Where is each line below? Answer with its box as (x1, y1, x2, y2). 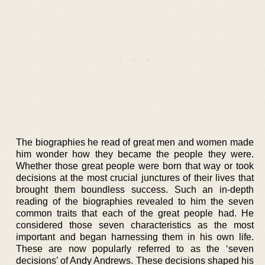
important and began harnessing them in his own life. (16, 231, 254, 242)
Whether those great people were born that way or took (16, 160, 254, 171)
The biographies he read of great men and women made (16, 137, 254, 147)
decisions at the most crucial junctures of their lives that (16, 172, 254, 183)
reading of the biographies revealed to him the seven (16, 196, 254, 206)
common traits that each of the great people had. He (16, 208, 254, 218)
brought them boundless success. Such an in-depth (16, 184, 254, 195)
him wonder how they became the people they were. (16, 148, 254, 159)
